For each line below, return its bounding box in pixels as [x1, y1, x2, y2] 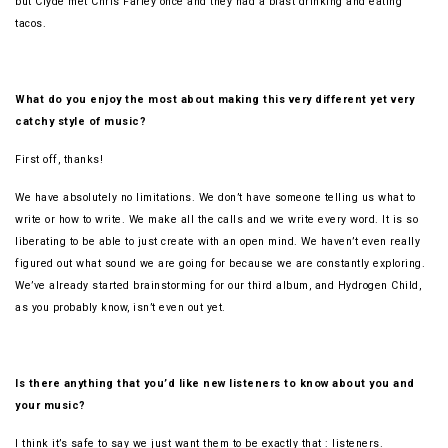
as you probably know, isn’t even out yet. [15, 301, 226, 315]
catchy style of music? [15, 115, 146, 129]
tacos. [15, 17, 46, 31]
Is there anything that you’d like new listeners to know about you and [15, 377, 415, 391]
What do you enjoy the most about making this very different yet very [15, 93, 414, 107]
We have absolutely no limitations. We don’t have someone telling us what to [15, 191, 416, 205]
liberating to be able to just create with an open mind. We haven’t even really [15, 235, 420, 249]
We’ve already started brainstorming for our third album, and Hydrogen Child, [15, 279, 421, 293]
